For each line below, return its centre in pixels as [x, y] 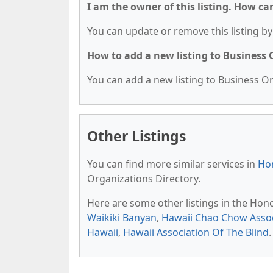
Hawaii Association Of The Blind [196, 232]
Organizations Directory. [144, 179]
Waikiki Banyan [122, 218]
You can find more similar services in [172, 164]
